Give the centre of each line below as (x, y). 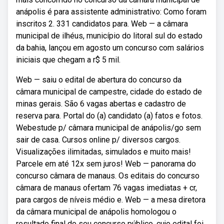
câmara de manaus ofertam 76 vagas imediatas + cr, (106, 188)
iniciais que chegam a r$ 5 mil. (68, 60)
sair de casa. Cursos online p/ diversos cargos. (98, 140)
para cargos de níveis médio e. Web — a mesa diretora (111, 200)
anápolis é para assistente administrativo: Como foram (111, 12)
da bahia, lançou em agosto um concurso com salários (110, 48)
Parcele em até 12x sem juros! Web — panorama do (106, 164)
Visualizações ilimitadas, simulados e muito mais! (103, 152)
